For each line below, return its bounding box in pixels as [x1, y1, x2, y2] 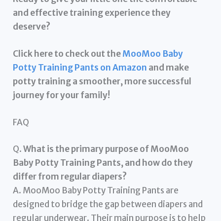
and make [147, 62, 189, 74]
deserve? [13, 21, 51, 32]
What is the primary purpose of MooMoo [23, 143, 189, 154]
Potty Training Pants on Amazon [13, 62, 147, 74]
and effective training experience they [13, 7, 171, 18]
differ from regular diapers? [13, 171, 127, 182]
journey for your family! [13, 90, 110, 101]
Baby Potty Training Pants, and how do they [13, 157, 193, 168]
